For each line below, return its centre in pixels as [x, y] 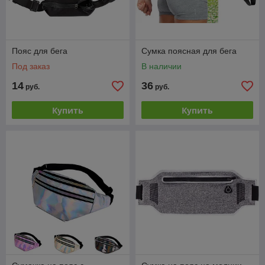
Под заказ [31, 66]
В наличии [161, 66]
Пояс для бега [40, 51]
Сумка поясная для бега [189, 51]
